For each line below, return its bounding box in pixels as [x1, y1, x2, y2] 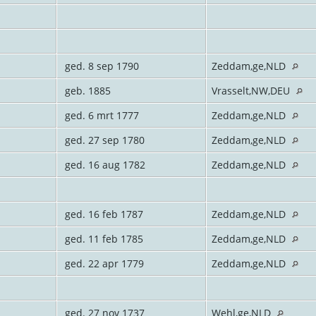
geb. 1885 [61, 83, 111, 97]
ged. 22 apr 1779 [61, 256, 144, 270]
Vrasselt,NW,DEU [211, 83, 293, 97]
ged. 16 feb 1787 [61, 207, 143, 221]
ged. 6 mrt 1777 [61, 108, 139, 122]
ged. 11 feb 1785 [61, 231, 143, 245]
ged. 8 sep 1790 [61, 59, 139, 73]
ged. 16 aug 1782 [61, 157, 145, 171]
